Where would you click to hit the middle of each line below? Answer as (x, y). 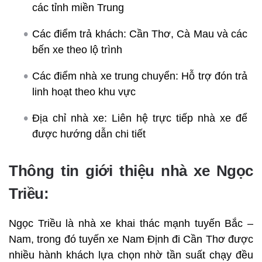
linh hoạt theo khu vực (84, 92)
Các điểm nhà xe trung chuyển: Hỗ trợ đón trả (140, 76)
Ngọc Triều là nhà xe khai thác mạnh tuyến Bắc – (131, 223)
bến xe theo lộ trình (77, 49)
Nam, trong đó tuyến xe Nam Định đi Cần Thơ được (131, 239)
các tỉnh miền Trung (78, 7)
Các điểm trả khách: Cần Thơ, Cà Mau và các (140, 34)
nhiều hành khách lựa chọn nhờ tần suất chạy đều (131, 255)
